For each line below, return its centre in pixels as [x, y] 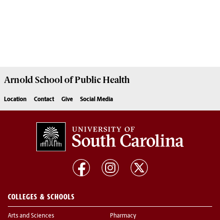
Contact [44, 100]
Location [15, 100]
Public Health [101, 80]
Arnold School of [38, 80]
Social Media [96, 100]
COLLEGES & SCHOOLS [41, 197]
